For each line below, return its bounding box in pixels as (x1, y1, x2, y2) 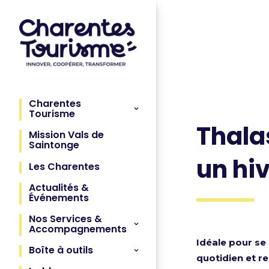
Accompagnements (29, 222, 127, 237)
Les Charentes (29, 159, 100, 174)
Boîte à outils (29, 243, 93, 258)
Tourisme (29, 107, 75, 121)
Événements (29, 190, 89, 205)
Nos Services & (29, 212, 102, 226)
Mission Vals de (29, 128, 104, 142)
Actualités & (29, 180, 89, 195)
